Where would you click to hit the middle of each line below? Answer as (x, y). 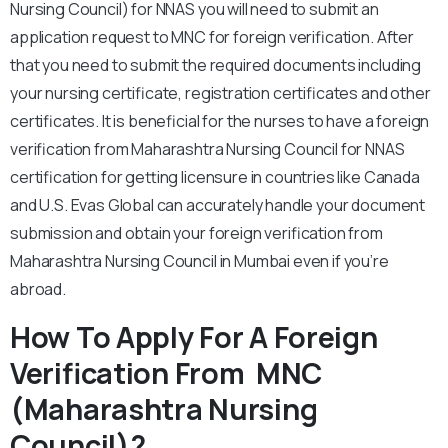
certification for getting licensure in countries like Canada (215, 177)
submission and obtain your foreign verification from (196, 233)
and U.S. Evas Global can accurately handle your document (218, 205)
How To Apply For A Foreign (194, 337)
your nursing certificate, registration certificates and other (220, 93)
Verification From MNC (166, 373)
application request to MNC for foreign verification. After (212, 37)
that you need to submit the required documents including (216, 65)
